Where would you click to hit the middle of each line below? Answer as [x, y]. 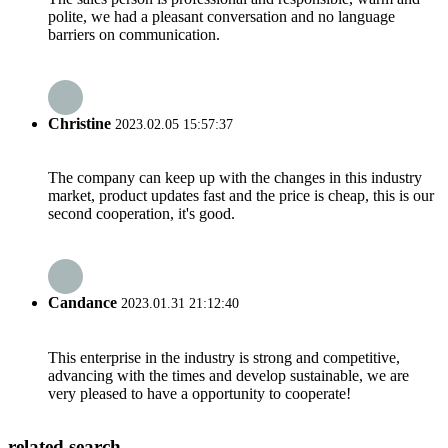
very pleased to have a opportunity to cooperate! [199, 393]
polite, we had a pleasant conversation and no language [221, 16]
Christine [79, 123]
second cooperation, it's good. [141, 214]
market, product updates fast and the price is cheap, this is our [241, 196]
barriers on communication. [134, 34]
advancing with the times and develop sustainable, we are [228, 375]
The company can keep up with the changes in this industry [235, 178]
